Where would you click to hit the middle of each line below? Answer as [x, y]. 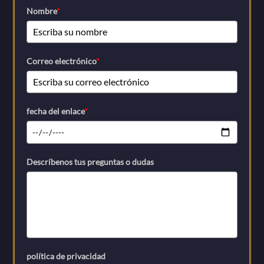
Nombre [42, 11]
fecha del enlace [56, 111]
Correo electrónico [62, 61]
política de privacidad [66, 256]
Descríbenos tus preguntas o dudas [90, 161]
